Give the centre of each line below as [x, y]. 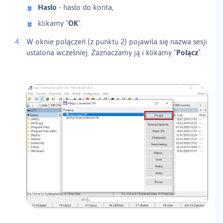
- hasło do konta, [85, 7]
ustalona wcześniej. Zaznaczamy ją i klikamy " [101, 53]
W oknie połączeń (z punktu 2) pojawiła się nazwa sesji [117, 42]
